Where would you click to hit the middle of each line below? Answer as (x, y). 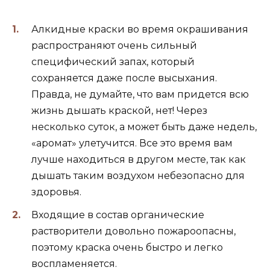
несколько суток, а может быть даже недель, (144, 127)
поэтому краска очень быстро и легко (127, 248)
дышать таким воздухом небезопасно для (138, 175)
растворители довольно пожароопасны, (133, 231)
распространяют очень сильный (114, 45)
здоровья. (56, 192)
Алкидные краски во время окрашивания (140, 29)
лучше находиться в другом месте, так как (139, 159)
